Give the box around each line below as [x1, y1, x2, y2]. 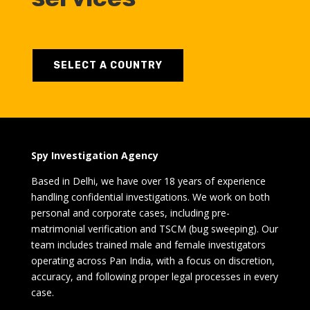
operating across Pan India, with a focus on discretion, [30, 254, 275, 268]
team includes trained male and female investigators [30, 238, 266, 252]
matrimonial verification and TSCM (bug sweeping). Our [30, 222, 278, 236]
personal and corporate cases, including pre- [30, 206, 230, 220]
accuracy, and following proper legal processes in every [30, 270, 278, 284]
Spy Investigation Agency [30, 149, 158, 163]
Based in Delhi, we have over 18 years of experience [30, 174, 266, 188]
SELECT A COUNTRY [53, 60, 163, 72]
